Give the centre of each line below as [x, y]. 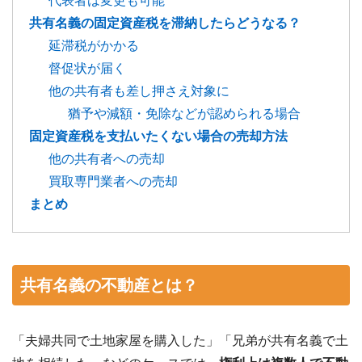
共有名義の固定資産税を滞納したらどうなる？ [165, 23]
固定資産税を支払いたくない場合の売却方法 [158, 136]
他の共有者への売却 [107, 158]
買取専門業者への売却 [113, 181]
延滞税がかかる [94, 45]
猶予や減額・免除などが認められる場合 [184, 113]
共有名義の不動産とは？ [109, 285]
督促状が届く [87, 68]
